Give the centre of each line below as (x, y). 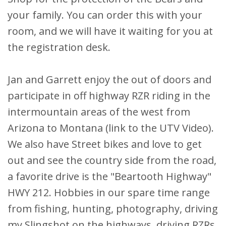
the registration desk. (59, 47)
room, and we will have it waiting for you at (110, 31)
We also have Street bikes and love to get (105, 144)
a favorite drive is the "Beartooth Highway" (109, 176)
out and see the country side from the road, (112, 160)
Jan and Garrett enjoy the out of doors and (109, 79)
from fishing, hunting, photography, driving (113, 208)
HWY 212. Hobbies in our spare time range (109, 192)
